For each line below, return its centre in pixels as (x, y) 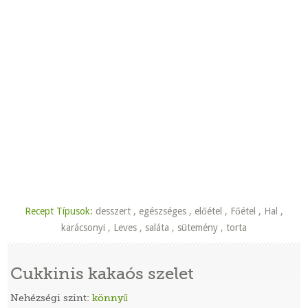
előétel (208, 211)
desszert (113, 211)
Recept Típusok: (59, 211)
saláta (157, 228)
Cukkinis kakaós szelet (102, 274)
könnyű (110, 298)
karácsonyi (83, 228)
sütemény (198, 228)
